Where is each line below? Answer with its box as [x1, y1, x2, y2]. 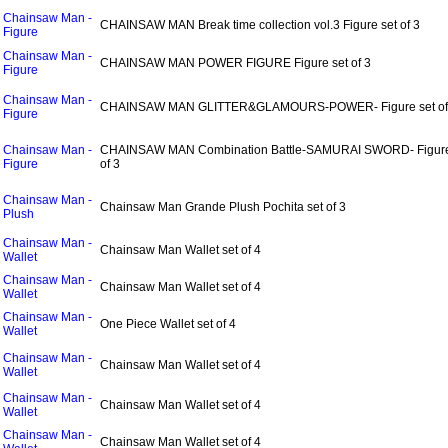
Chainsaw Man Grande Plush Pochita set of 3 [100, 200, 346, 214]
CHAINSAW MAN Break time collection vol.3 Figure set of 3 [100, 18, 420, 32]
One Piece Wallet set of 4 [100, 317, 236, 331]
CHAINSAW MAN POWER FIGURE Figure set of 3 [100, 56, 371, 70]
